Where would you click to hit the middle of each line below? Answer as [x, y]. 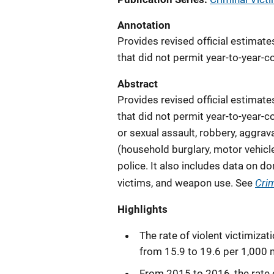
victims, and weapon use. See [186, 183]
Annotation [144, 25]
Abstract [138, 84]
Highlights [143, 209]
